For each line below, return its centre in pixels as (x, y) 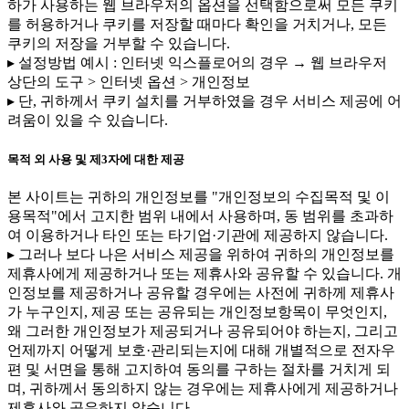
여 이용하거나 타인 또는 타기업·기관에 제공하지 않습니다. (198, 235)
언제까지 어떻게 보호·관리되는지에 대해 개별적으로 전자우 (201, 350)
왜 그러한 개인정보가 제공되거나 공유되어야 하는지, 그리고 (203, 330)
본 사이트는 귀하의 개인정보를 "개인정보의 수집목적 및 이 (199, 196)
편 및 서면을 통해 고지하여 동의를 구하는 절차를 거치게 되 (199, 369)
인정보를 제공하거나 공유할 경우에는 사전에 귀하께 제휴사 (201, 292)
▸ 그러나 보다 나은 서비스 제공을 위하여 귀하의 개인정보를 (201, 254)
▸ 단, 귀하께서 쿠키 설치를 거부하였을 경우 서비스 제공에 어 (204, 101)
